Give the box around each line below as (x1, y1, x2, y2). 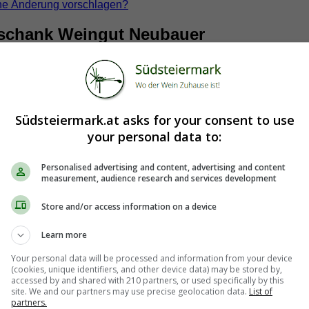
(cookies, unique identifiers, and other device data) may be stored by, (11, 263, 282, 275)
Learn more (41, 229, 87, 241)
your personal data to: (88, 128, 221, 145)
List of (249, 286, 272, 297)
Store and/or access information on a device (41, 200, 217, 212)
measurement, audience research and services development (41, 172, 277, 184)
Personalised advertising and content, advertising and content (41, 161, 286, 173)
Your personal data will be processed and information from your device (11, 252, 292, 264)
